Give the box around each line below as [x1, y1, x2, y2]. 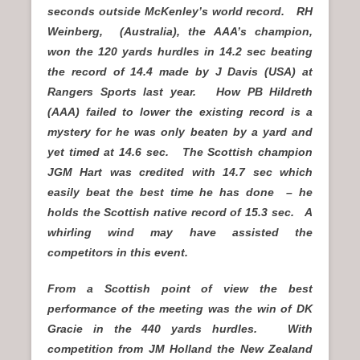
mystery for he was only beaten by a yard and [47, 125, 313, 138]
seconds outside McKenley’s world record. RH [47, 4, 313, 18]
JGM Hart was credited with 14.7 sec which [47, 165, 313, 178]
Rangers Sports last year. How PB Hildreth [47, 84, 313, 98]
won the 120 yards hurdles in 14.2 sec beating [47, 44, 313, 58]
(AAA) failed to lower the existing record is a [47, 104, 313, 118]
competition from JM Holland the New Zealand [47, 342, 313, 355]
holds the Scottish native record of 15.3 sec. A [47, 205, 313, 219]
